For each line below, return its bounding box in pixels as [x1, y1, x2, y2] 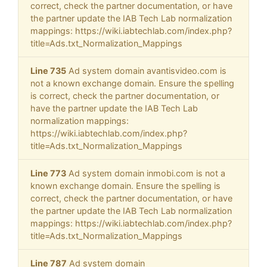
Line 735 [30, 66, 66, 76]
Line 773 [30, 168, 66, 179]
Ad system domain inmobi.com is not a [66, 168, 225, 179]
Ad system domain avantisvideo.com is [66, 66, 226, 76]
